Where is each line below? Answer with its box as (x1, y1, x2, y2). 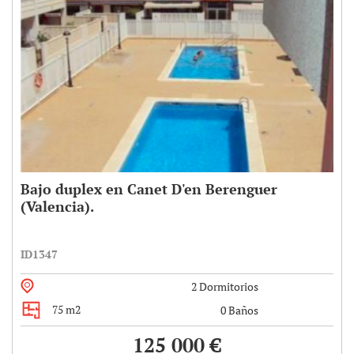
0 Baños (217, 302, 258, 318)
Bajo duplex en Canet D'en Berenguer (21, 179, 277, 198)
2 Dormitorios (188, 278, 258, 294)
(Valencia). (21, 196, 94, 216)
